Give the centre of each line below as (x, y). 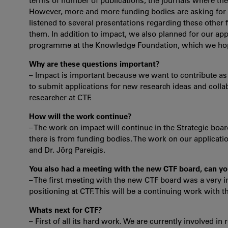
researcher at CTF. (60, 97)
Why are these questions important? (94, 64)
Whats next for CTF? (66, 210)
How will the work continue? (80, 116)
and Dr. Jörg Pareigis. (67, 150)
